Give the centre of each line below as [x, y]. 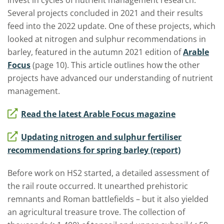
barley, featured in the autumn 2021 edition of [95, 52]
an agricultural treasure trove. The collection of [96, 212]
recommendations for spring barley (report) [94, 150]
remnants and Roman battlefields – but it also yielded [108, 199]
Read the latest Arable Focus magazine [98, 114]
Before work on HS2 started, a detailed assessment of [108, 173]
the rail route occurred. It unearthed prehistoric [98, 186]
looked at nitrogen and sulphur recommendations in [107, 39]
